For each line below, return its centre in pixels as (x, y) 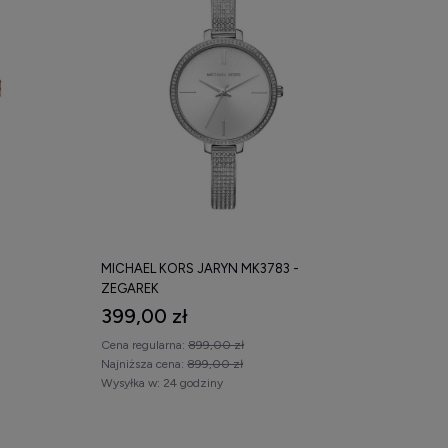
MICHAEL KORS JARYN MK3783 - (200, 268)
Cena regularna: (144, 344)
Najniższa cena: (144, 363)
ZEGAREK (130, 288)
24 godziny (193, 382)
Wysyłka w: (130, 382)
